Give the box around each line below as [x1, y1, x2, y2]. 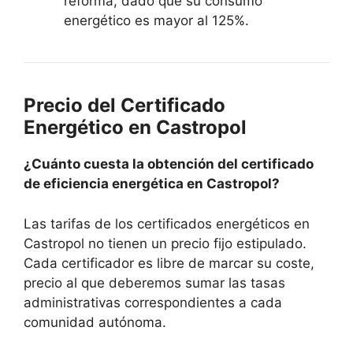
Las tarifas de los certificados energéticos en [24, 215, 310, 232]
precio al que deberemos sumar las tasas [24, 274, 285, 291]
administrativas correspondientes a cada [24, 294, 282, 310]
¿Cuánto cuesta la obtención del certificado [24, 156, 314, 173]
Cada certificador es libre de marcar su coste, [24, 255, 314, 271]
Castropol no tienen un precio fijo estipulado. [24, 235, 307, 251]
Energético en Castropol [24, 116, 247, 139]
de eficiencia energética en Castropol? [24, 176, 280, 192]
